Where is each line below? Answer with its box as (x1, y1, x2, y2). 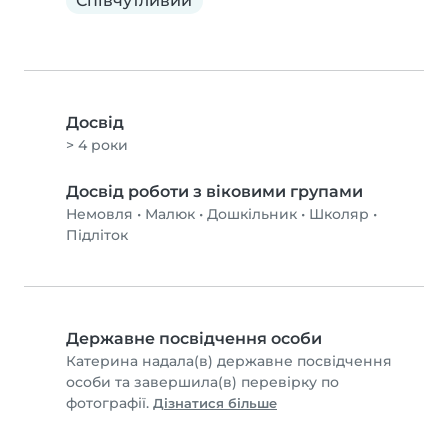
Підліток (66, 226, 128, 245)
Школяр (309, 205, 369, 224)
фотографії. (66, 394, 153, 413)
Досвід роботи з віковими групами (66, 182, 363, 202)
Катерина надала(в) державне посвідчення (66, 352, 392, 371)
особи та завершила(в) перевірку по (66, 373, 339, 392)
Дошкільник (207, 205, 297, 224)
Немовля (66, 205, 133, 224)
